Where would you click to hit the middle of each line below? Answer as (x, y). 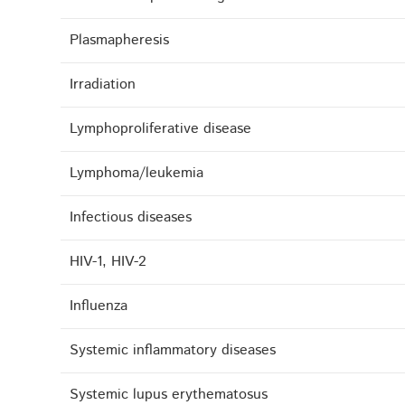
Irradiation (103, 85)
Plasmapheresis (120, 41)
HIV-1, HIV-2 (108, 262)
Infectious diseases (131, 218)
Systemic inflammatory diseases (173, 351)
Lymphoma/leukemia (137, 174)
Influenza (99, 306)
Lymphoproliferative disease (161, 129)
